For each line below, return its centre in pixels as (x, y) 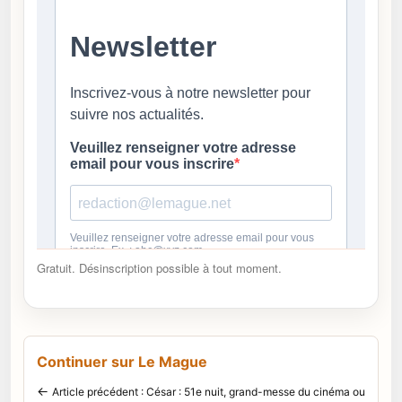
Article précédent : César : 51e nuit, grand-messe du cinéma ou (209, 392)
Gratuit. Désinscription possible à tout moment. (159, 268)
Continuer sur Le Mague (122, 362)
